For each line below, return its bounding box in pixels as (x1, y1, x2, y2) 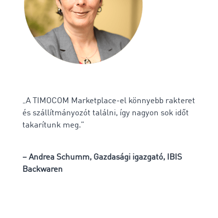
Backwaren (22, 165, 63, 174)
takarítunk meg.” (22, 121, 84, 129)
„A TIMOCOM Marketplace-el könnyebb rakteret (22, 96, 195, 105)
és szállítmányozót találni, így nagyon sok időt (22, 109, 189, 117)
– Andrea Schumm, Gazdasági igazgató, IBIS (22, 153, 182, 162)
